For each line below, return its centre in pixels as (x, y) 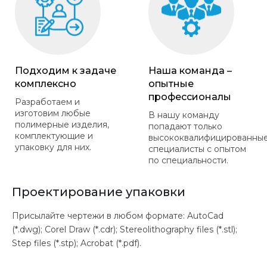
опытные (171, 83)
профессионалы (190, 97)
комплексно (46, 83)
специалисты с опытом (197, 149)
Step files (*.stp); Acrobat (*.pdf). (77, 243)
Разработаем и (47, 102)
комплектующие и (54, 136)
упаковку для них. (53, 147)
